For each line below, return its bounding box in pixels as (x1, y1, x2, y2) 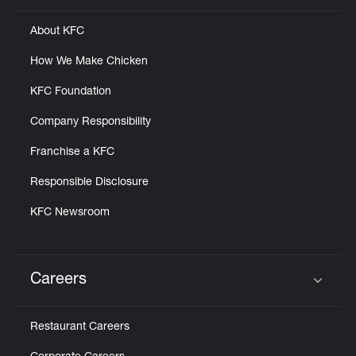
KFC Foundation (30, 87, 111, 98)
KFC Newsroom (30, 207, 110, 219)
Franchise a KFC (30, 147, 114, 158)
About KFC (30, 26, 84, 37)
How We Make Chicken (30, 56, 148, 68)
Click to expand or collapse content (29, 282, 281, 299)
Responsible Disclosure (30, 177, 149, 188)
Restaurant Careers (30, 322, 130, 333)
